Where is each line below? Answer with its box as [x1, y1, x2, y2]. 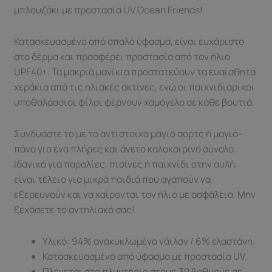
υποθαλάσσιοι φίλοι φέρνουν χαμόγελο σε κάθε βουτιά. [14, 95, 255, 109]
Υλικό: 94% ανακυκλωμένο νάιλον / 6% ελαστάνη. [42, 234, 255, 248]
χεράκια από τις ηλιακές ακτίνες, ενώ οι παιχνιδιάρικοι [14, 80, 256, 93]
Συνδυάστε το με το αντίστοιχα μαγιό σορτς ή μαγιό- [14, 126, 243, 140]
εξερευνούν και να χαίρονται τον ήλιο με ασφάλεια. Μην [14, 187, 256, 201]
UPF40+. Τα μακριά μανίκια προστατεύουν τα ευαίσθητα [14, 64, 256, 78]
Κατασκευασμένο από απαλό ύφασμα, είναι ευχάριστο [14, 34, 245, 48]
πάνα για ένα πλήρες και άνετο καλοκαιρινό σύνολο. [14, 141, 237, 155]
